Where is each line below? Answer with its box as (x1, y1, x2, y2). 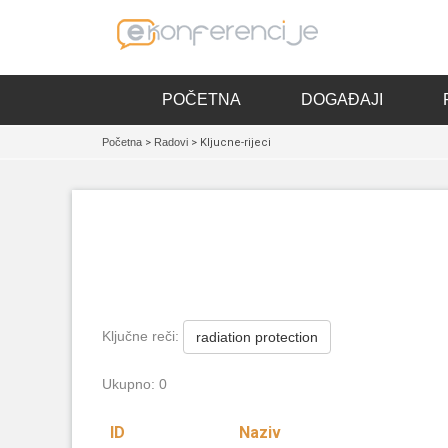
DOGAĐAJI (300, 91, 383, 108)
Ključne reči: (102, 327, 183, 344)
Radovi (154, 136, 188, 148)
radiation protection (196, 329, 318, 345)
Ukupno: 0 (102, 376, 167, 392)
